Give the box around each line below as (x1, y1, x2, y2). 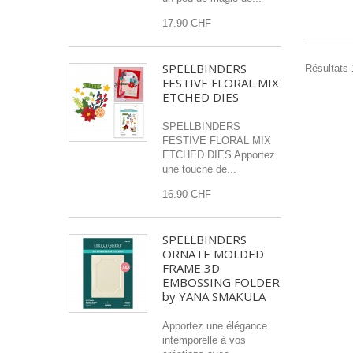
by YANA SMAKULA (162, 288, 266, 304)
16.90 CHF (162, 188, 211, 200)
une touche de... (162, 163, 236, 175)
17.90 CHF (162, 17, 211, 29)
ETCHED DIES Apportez (162, 149, 275, 161)
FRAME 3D (162, 260, 220, 276)
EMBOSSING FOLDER (162, 274, 280, 290)
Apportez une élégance (162, 320, 267, 332)
